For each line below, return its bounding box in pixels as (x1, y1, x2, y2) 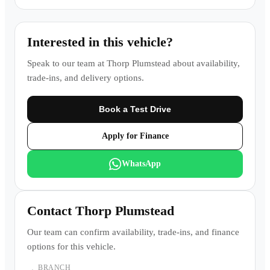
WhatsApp (122, 159, 161, 168)
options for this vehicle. (27, 242, 116, 251)
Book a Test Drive (99, 104, 171, 114)
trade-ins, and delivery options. (27, 73, 144, 83)
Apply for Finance (101, 131, 169, 140)
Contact (27, 203, 75, 218)
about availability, (171, 58, 240, 68)
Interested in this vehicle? (27, 34, 173, 49)
